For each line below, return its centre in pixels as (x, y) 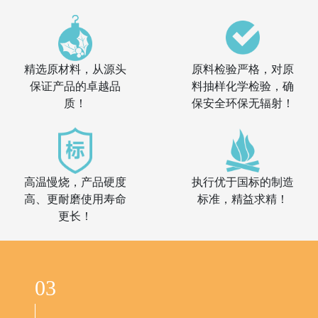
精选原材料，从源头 (75, 69)
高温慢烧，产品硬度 (75, 182)
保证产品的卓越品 (75, 86)
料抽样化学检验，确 (243, 86)
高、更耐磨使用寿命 (75, 199)
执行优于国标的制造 (243, 182)
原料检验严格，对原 (243, 69)
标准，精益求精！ (243, 199)
